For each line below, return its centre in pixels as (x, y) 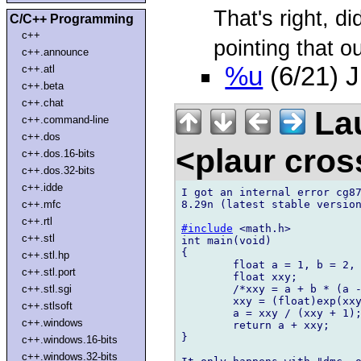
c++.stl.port (49, 272)
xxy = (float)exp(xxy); (207, 301)
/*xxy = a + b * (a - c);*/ (207, 288)
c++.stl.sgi (47, 288)
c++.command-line (66, 119)
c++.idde (43, 187)
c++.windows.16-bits (70, 339)
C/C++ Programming (72, 19)
